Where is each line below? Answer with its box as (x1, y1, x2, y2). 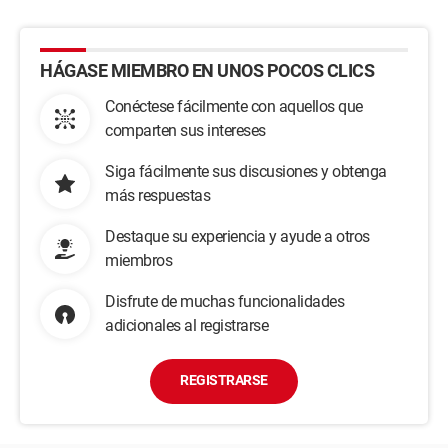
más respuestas (105, 186, 210, 205)
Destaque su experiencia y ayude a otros (105, 227, 370, 246)
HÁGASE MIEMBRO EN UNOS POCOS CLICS (40, 60, 374, 81)
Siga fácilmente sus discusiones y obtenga (105, 162, 387, 181)
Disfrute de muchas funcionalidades (105, 292, 344, 311)
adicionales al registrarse (105, 316, 268, 335)
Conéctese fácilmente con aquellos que (105, 97, 363, 116)
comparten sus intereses (105, 121, 266, 140)
